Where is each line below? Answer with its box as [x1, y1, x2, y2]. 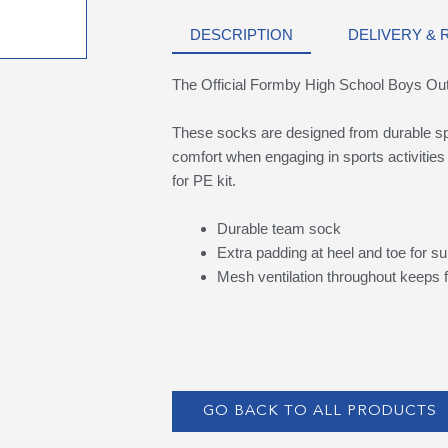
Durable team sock [216, 219, 341, 237]
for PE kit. [171, 171, 236, 189]
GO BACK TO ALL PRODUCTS [202, 404, 437, 420]
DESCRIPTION [189, 25, 293, 43]
